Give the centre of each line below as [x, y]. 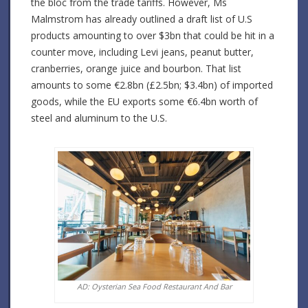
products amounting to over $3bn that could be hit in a [153, 36]
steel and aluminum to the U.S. [99, 118]
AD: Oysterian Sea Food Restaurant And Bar [154, 286]
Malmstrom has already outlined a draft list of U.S [142, 19]
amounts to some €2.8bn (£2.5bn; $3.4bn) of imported [152, 85]
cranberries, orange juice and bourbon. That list [136, 69]
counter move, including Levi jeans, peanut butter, [142, 52]
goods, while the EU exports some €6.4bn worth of [144, 102]
